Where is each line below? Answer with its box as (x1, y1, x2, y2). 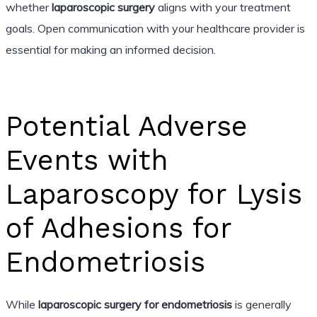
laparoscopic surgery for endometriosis (38, 296, 232, 311)
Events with (5, 143, 168, 177)
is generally (231, 296, 292, 311)
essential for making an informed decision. (5, 42, 216, 57)
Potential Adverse (5, 109, 248, 143)
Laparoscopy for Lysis (5, 177, 302, 211)
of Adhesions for (5, 211, 231, 245)
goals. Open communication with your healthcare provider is (5, 21, 305, 35)
